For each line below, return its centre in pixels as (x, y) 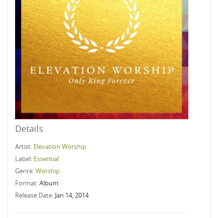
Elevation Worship (60, 146)
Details (29, 128)
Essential (46, 159)
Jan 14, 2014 (72, 195)
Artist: (24, 146)
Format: (27, 183)
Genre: (25, 171)
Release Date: (35, 195)
